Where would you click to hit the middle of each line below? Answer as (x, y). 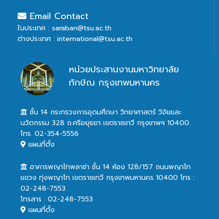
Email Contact (58, 16)
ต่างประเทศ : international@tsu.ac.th (75, 39)
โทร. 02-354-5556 (50, 133)
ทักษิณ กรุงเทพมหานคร (114, 82)
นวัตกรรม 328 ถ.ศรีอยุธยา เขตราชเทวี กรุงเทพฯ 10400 (105, 123)
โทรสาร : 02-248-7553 (57, 199)
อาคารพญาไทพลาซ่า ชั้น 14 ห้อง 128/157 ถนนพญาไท (109, 167)
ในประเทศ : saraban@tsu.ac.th (65, 28)
